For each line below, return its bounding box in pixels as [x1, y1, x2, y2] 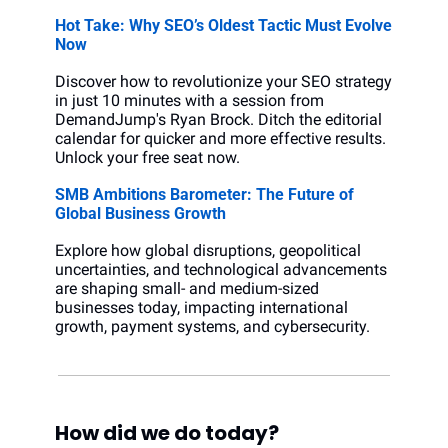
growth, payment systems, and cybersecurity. [55, 317, 370, 337]
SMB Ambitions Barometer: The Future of [55, 185, 354, 205]
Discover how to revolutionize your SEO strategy [55, 72, 392, 92]
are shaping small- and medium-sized [55, 279, 319, 299]
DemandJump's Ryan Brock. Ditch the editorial [55, 110, 382, 130]
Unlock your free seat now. [55, 148, 240, 168]
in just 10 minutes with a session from [55, 91, 324, 111]
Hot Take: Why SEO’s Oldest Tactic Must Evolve [55, 16, 392, 36]
